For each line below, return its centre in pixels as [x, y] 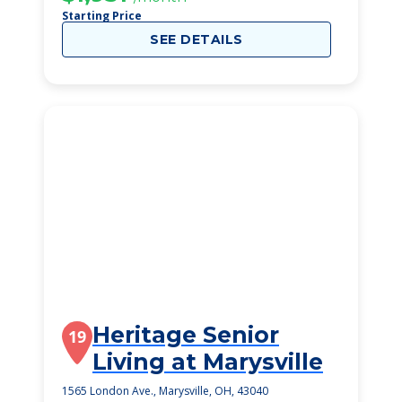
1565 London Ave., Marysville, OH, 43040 [165, 391]
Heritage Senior [186, 335]
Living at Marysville [208, 362]
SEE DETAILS [197, 39]
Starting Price [102, 16]
